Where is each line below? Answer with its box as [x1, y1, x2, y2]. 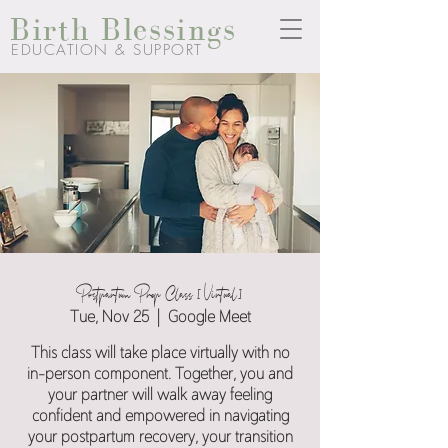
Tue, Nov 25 [69, 311, 149, 325]
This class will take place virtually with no [30, 347, 290, 361]
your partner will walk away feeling [48, 389, 272, 403]
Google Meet [167, 311, 251, 325]
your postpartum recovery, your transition [27, 431, 293, 445]
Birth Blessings [10, 11, 237, 47]
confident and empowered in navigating [31, 410, 289, 424]
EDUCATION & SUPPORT [11, 40, 203, 60]
